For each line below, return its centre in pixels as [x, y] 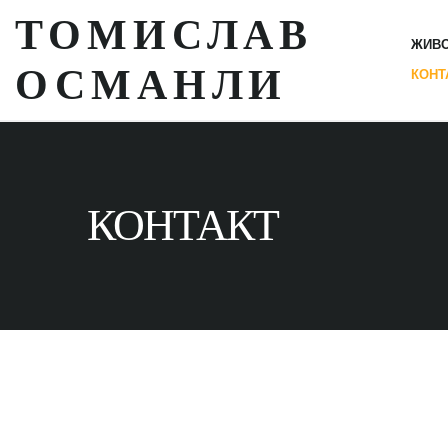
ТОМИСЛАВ [164, 35]
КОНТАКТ [182, 225]
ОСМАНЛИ [151, 85]
